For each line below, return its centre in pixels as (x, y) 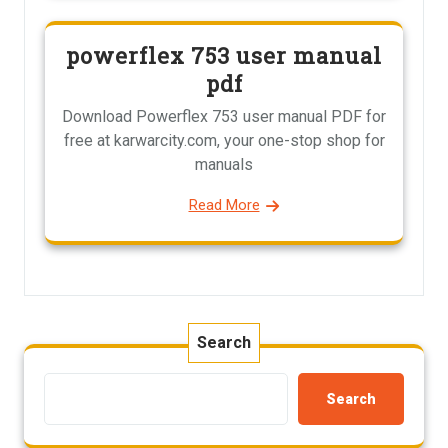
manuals (224, 165)
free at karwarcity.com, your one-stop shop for (224, 141)
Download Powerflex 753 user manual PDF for (224, 117)
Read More (224, 205)
